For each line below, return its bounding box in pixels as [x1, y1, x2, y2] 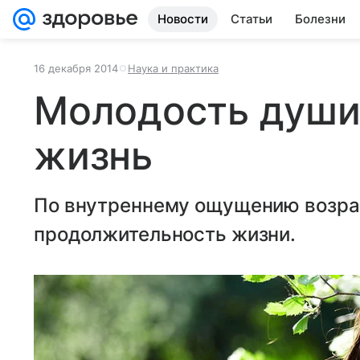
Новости [157, 11, 208, 27]
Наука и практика [128, 62, 219, 75]
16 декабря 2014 [34, 62, 118, 75]
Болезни [295, 11, 346, 27]
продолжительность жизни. [34, 223, 297, 246]
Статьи [231, 11, 272, 27]
